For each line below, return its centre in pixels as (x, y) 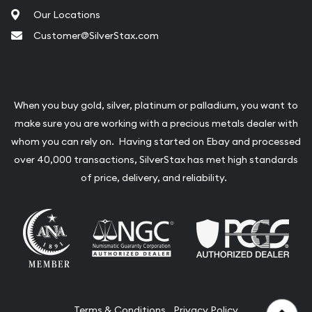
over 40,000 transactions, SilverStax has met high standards (156, 160)
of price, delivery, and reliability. (156, 178)
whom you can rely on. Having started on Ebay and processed (156, 142)
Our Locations (67, 14)
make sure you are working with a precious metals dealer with (156, 124)
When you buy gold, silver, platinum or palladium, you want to (156, 106)
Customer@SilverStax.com (96, 36)
